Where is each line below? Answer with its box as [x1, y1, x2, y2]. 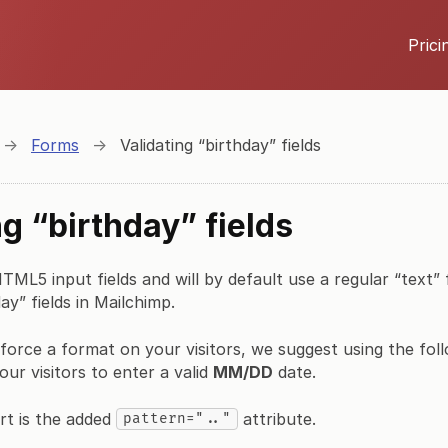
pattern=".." [123, 409, 231, 427]
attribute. [238, 408, 316, 429]
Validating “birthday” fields [120, 134, 321, 155]
